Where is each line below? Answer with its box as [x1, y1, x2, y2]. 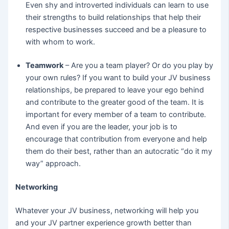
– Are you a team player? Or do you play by [63, 60, 214, 70]
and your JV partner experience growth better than [15, 218, 192, 227]
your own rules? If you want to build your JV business [26, 73, 211, 82]
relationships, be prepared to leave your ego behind [26, 85, 204, 95]
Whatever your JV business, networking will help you [15, 205, 199, 215]
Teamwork [26, 60, 64, 70]
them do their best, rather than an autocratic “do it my [26, 146, 213, 156]
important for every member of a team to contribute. [26, 109, 207, 119]
